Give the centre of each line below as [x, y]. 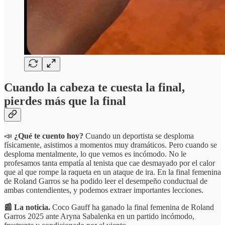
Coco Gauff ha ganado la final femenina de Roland [133, 207]
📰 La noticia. [28, 207]
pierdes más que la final [65, 101]
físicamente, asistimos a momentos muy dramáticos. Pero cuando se [110, 145]
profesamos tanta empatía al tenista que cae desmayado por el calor [109, 163]
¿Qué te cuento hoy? [50, 136]
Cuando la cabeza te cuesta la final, [94, 88]
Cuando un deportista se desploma [140, 136]
